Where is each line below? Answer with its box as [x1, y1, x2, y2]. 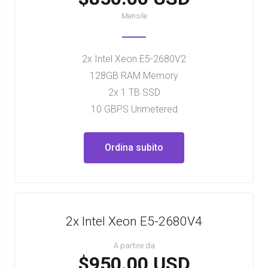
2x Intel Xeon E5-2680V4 [66, 214, 202, 229]
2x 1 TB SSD [108, 87, 160, 98]
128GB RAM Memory [90, 70, 178, 81]
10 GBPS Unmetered [90, 103, 178, 115]
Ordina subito [105, 142, 163, 153]
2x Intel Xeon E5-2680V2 [82, 53, 186, 65]
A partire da [113, 241, 155, 250]
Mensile [121, 11, 147, 20]
